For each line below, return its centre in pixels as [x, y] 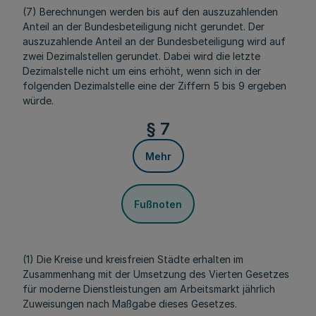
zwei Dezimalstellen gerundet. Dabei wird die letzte [141, 56]
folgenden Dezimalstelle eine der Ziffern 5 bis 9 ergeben [154, 86]
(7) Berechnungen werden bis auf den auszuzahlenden [150, 12]
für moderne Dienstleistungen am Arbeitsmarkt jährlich [149, 289]
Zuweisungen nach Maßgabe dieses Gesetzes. [130, 304]
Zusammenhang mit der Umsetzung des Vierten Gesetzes [156, 274]
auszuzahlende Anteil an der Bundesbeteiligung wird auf [154, 41]
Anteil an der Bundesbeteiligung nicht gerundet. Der [144, 26]
